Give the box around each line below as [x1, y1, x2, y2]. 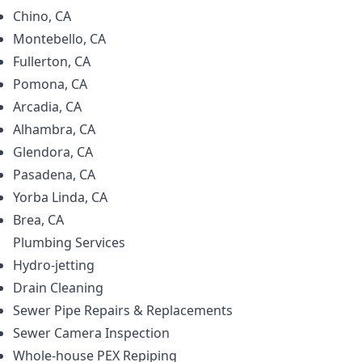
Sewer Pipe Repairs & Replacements [13, 301, 233, 319]
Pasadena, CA [13, 166, 95, 183]
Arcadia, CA [13, 98, 82, 116]
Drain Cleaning [13, 279, 103, 297]
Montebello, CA [13, 30, 106, 48]
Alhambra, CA [13, 120, 95, 138]
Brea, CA [13, 211, 64, 229]
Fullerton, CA [13, 53, 90, 70]
